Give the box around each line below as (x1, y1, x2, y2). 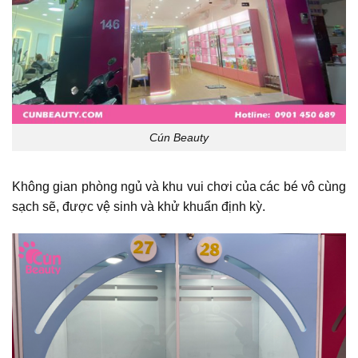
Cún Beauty (149, 130, 209, 144)
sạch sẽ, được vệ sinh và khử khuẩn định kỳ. (12, 200, 272, 214)
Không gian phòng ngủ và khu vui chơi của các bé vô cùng (12, 180, 346, 194)
